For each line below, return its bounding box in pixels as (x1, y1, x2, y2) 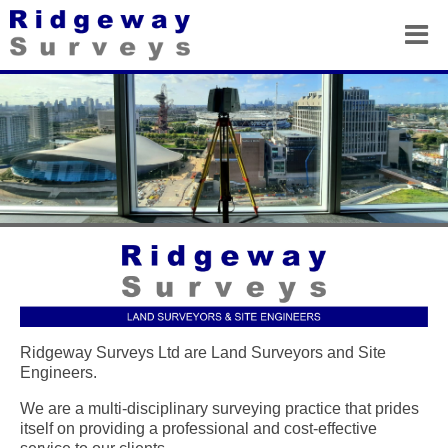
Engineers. (20, 363, 97, 381)
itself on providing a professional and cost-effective (20, 419, 377, 437)
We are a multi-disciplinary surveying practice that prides (20, 399, 419, 417)
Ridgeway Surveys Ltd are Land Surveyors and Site (20, 343, 386, 361)
